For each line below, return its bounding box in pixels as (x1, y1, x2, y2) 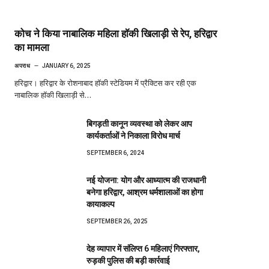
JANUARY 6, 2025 (42, 62, 91, 69)
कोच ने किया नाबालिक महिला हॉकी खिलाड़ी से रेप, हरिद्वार (14, 27, 217, 40)
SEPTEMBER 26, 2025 (86, 217, 148, 225)
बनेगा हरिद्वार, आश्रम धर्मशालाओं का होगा (86, 187, 203, 197)
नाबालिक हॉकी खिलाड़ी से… (14, 89, 91, 100)
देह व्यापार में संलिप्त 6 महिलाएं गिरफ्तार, (86, 243, 200, 253)
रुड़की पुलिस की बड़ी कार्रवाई (86, 255, 170, 265)
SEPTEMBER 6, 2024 (86, 149, 144, 156)
